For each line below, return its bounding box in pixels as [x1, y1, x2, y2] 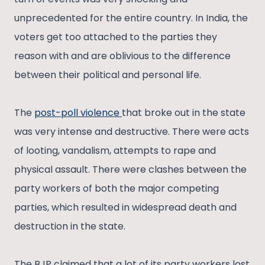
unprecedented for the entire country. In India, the [14, 11, 248, 25]
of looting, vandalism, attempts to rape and [14, 144, 216, 158]
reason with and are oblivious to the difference [14, 49, 231, 63]
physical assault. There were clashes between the [14, 163, 247, 177]
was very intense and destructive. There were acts [14, 125, 249, 139]
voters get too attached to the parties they [14, 30, 217, 44]
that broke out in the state [122, 106, 245, 120]
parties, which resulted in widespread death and [14, 201, 237, 215]
